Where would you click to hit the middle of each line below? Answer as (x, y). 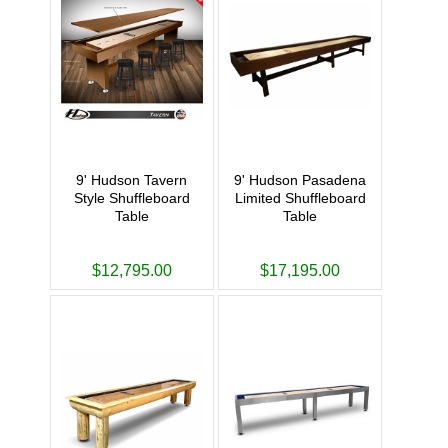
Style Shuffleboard (131, 198)
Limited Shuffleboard (300, 198)
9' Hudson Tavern (132, 180)
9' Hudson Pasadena (300, 180)
